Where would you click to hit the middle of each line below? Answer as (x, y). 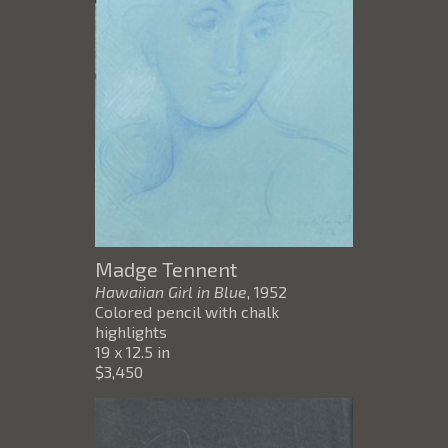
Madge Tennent (166, 269)
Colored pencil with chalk (187, 312)
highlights (131, 332)
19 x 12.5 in (132, 352)
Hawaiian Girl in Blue (171, 292)
